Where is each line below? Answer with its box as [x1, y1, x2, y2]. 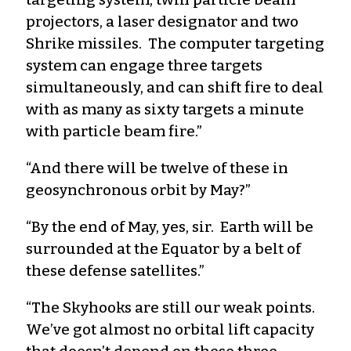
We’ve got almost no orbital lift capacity [26, 320, 314, 338]
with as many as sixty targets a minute [26, 100, 304, 118]
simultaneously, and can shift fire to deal [26, 78, 324, 96]
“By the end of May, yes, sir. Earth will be [26, 217, 313, 236]
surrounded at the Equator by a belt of [26, 239, 301, 258]
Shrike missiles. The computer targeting [26, 34, 324, 52]
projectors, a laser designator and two [26, 12, 299, 31]
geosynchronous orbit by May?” [26, 180, 251, 199]
